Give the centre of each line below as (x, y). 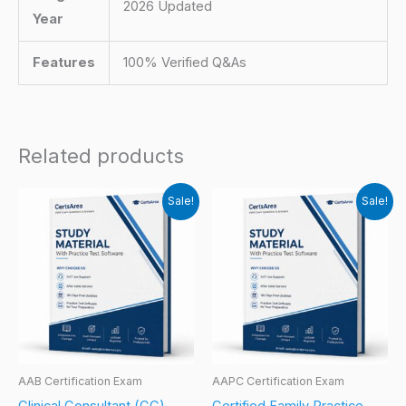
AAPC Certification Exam (278, 382)
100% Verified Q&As (184, 62)
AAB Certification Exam (80, 382)
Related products (101, 156)
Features (63, 62)
